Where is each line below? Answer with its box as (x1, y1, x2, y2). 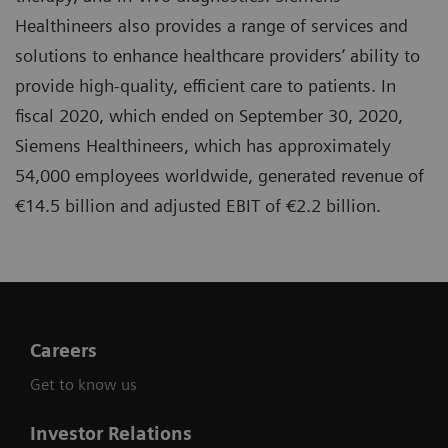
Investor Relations (30, 422, 192, 444)
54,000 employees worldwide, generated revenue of (15, 164, 424, 186)
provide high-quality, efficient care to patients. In (15, 74, 396, 96)
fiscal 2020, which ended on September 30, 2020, (15, 104, 403, 126)
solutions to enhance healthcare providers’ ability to (15, 44, 420, 66)
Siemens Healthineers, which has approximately (15, 134, 391, 156)
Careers (30, 339, 97, 361)
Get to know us (30, 374, 137, 394)
